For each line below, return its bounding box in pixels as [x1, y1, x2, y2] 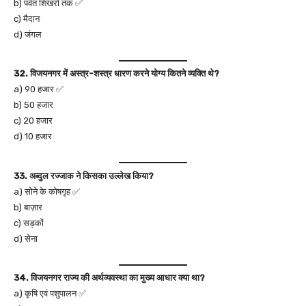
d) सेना [14, 233, 38, 244]
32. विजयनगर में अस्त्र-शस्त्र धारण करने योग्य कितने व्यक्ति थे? [14, 68, 219, 79]
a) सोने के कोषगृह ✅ [14, 186, 80, 197]
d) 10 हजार [14, 131, 52, 141]
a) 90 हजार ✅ [14, 84, 64, 94]
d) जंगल [14, 29, 42, 40]
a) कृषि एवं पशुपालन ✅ [14, 288, 86, 298]
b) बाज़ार [14, 201, 42, 212]
